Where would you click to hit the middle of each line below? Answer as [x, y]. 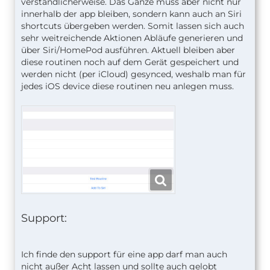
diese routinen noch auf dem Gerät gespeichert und [130, 62]
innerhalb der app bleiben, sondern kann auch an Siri [131, 14]
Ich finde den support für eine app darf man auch [124, 254]
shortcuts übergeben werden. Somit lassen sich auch [133, 26]
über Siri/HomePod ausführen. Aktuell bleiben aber [128, 50]
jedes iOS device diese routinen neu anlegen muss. [127, 86]
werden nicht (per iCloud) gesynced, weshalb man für [133, 74]
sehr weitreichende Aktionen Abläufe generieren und [132, 38]
